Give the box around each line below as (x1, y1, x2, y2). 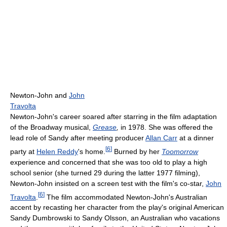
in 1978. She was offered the (119, 123, 213, 131)
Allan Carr (145, 134, 177, 142)
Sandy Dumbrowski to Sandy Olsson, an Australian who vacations (10, 214, 220, 222)
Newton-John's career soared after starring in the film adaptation (10, 112, 217, 121)
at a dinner (177, 134, 214, 142)
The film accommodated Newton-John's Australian (45, 193, 207, 201)
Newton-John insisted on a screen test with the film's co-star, (10, 179, 206, 187)
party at (10, 147, 36, 156)
